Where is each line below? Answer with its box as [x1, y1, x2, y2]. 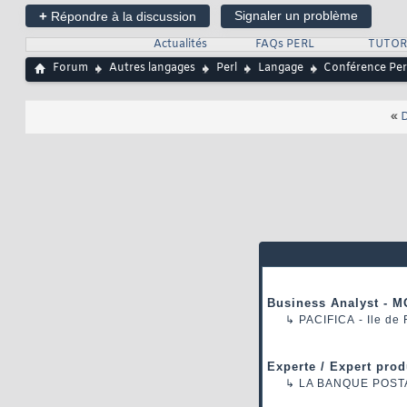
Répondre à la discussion [47, 9, 196, 25]
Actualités [153, 37, 207, 53]
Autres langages [109, 61, 195, 76]
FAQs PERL [254, 37, 314, 53]
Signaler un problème [234, 8, 358, 24]
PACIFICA [299, 313, 355, 327]
